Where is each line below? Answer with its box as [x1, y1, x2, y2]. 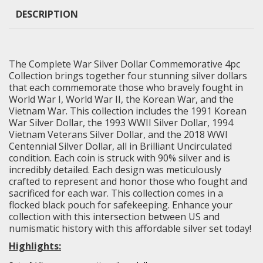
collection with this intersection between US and [9, 210, 220, 223]
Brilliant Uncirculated [140, 139, 232, 153]
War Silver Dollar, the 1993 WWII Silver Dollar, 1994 [9, 116, 233, 129]
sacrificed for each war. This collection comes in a [9, 186, 223, 200]
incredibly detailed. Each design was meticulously [9, 163, 221, 176]
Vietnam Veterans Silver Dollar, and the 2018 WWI [9, 127, 228, 141]
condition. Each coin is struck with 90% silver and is [9, 151, 230, 164]
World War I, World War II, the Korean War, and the [9, 92, 234, 106]
